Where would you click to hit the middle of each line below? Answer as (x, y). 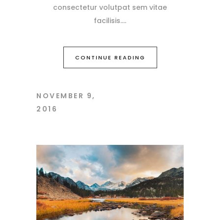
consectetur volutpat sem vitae (110, 8)
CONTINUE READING (110, 58)
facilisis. (108, 21)
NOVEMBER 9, (66, 96)
